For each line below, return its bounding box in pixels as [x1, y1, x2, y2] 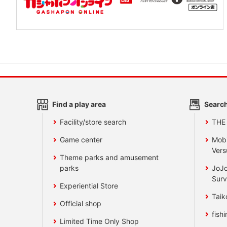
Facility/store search [60, 118, 127, 127]
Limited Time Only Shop [60, 217, 139, 226]
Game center [60, 135, 103, 144]
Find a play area [52, 100, 106, 109]
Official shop [60, 199, 102, 208]
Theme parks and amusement [60, 153, 159, 162]
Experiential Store [60, 181, 119, 191]
